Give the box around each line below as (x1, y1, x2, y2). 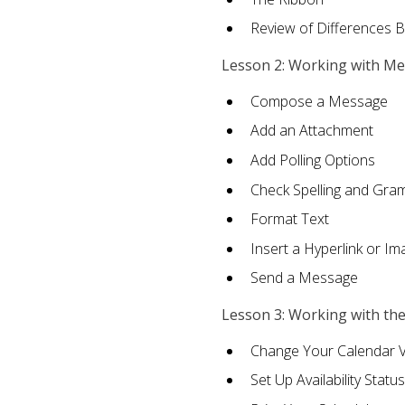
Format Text (250, 209, 329, 230)
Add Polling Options (250, 150, 375, 171)
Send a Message (250, 268, 358, 288)
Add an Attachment (250, 120, 373, 141)
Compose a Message (250, 90, 388, 111)
